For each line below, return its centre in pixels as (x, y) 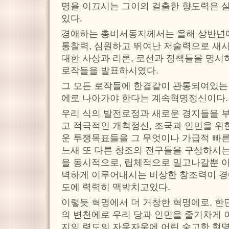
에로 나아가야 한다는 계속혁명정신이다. (145, 98)
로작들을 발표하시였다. (110, 70)
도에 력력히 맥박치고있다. (116, 187)
